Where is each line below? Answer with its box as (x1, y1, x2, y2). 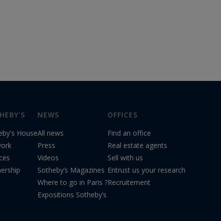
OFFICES (108, 110, 138, 120)
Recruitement (108, 178, 150, 187)
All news (37, 128, 64, 138)
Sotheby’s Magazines (37, 165, 105, 175)
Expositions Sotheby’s (37, 190, 107, 200)
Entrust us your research (108, 165, 185, 175)
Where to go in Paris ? (37, 178, 108, 187)
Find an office (108, 128, 151, 138)
